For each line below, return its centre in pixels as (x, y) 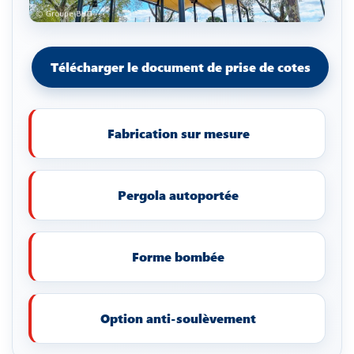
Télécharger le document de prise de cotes (180, 67)
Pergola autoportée (178, 195)
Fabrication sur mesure (178, 133)
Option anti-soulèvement (178, 318)
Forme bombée (178, 256)
